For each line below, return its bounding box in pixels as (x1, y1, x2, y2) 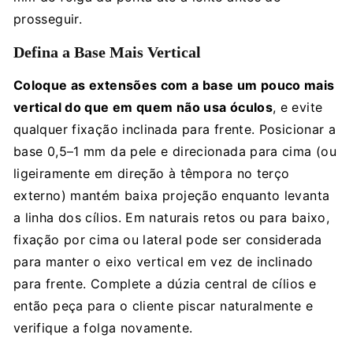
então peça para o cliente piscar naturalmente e (13, 297, 314, 314)
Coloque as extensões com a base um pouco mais (13, 76, 335, 93)
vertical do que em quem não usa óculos (13, 98, 273, 115)
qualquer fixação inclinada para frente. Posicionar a (13, 121, 336, 137)
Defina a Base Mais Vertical (13, 43, 201, 61)
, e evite (272, 98, 323, 115)
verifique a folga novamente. (13, 319, 193, 336)
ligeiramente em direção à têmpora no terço (13, 165, 290, 181)
